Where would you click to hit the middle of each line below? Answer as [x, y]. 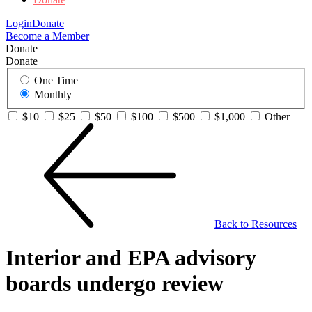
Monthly [53, 94]
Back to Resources [256, 224]
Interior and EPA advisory [131, 258]
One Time [56, 80]
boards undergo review [115, 284]
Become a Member [47, 36]
